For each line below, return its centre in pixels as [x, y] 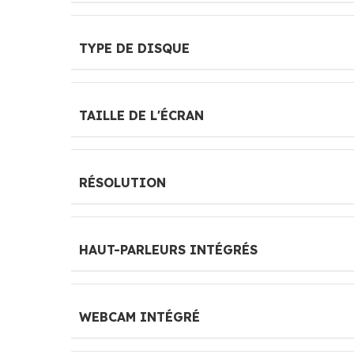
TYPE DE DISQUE [134, 48]
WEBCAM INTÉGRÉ [139, 316]
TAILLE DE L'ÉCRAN [141, 115]
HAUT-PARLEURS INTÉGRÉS [168, 249]
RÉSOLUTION [122, 182]
